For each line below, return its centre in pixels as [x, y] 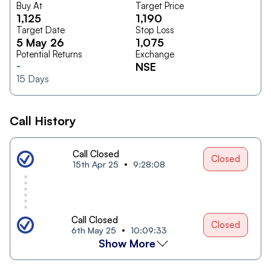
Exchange [155, 54]
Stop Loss [155, 30]
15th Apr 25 [96, 164]
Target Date [41, 30]
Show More [127, 243]
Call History [43, 120]
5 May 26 [40, 42]
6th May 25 [93, 230]
